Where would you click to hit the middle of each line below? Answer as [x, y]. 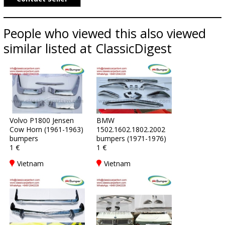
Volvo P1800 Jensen [42, 120]
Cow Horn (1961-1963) [46, 129]
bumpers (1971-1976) [131, 138]
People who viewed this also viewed [105, 33]
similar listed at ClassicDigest [88, 48]
